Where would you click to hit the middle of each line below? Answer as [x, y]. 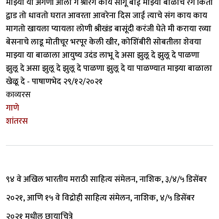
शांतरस [17, 121]
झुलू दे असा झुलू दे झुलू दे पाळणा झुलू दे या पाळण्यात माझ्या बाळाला [109, 68]
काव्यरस [18, 95]
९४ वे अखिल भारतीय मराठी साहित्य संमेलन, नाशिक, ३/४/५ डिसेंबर [106, 179]
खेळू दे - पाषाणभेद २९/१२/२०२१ [54, 81]
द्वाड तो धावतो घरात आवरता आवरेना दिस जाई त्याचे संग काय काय [107, 15]
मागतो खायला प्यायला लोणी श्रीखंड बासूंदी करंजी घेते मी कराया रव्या [109, 29]
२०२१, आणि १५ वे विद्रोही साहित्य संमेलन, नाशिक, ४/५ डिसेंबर [100, 198]
